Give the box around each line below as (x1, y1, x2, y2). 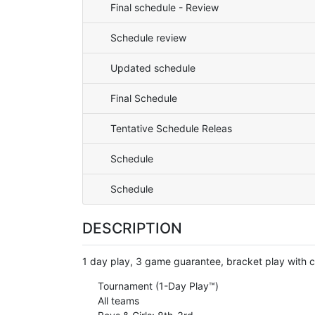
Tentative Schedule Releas (110, 122, 232, 134)
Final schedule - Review (110, 1, 219, 13)
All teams (94, 295, 139, 307)
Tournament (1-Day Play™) (94, 280, 219, 292)
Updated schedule (110, 62, 195, 74)
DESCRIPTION (82, 219, 182, 237)
